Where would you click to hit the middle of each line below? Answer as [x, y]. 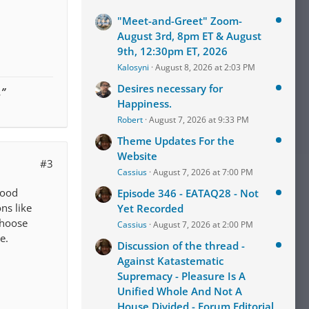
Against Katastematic [170, 261]
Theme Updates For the [176, 141]
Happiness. [144, 103]
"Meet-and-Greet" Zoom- [180, 21]
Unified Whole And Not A [180, 291]
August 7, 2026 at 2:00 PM [203, 225]
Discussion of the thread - [181, 246]
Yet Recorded [150, 208]
